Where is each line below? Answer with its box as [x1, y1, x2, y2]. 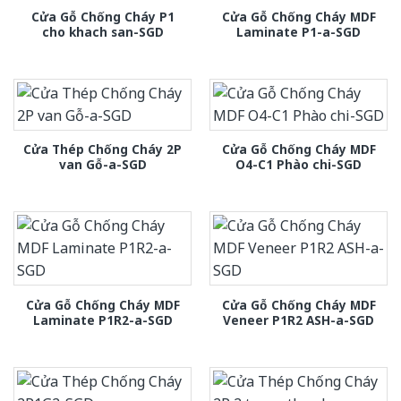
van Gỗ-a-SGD [58, 156, 147, 174]
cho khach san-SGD [41, 22, 164, 40]
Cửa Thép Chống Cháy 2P [23, 141, 182, 158]
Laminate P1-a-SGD [236, 22, 361, 40]
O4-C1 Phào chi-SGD [235, 156, 362, 174]
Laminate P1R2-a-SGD [32, 311, 173, 328]
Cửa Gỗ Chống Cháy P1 [30, 7, 175, 25]
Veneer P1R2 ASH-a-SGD [223, 311, 374, 328]
